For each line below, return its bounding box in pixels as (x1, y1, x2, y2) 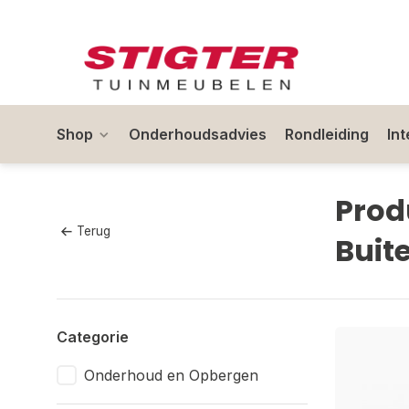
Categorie (57, 328, 129, 346)
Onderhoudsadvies (129, 125, 267, 143)
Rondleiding (285, 125, 369, 143)
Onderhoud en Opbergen (84, 366, 258, 384)
